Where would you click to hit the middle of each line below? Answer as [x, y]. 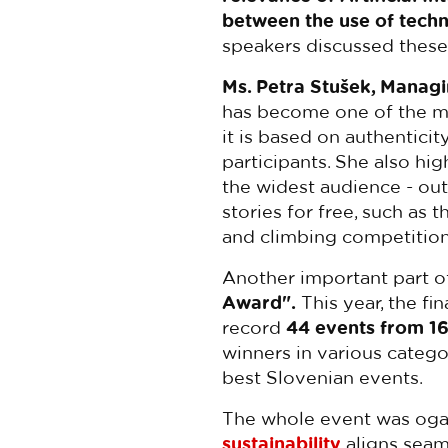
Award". [259, 302]
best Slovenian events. [322, 377]
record [251, 327]
